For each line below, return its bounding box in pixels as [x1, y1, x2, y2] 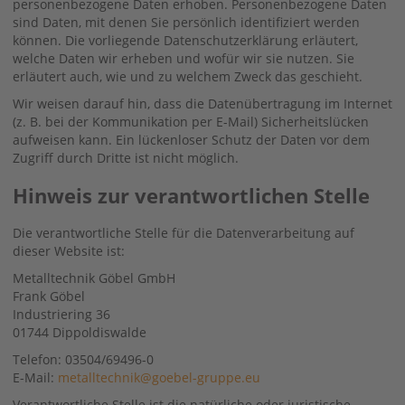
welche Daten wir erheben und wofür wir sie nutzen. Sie [13, 49, 354, 67]
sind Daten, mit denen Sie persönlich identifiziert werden [13, 13, 360, 31]
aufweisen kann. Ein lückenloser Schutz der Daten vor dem [13, 130, 370, 148]
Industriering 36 [13, 305, 110, 323]
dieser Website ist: [13, 241, 125, 259]
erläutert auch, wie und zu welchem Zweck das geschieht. [13, 67, 363, 85]
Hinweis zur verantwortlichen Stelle [13, 181, 370, 209]
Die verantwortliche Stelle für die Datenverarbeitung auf [13, 223, 354, 241]
